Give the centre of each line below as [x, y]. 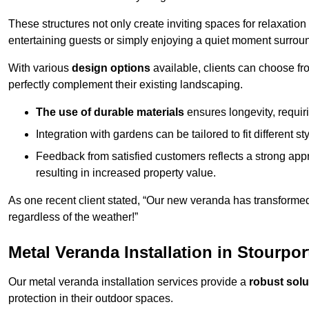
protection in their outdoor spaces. [91, 299]
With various [40, 68]
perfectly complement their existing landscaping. [126, 85]
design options [111, 68]
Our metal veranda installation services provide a [129, 282]
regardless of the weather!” [73, 217]
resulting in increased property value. [126, 173]
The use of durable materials [110, 112]
